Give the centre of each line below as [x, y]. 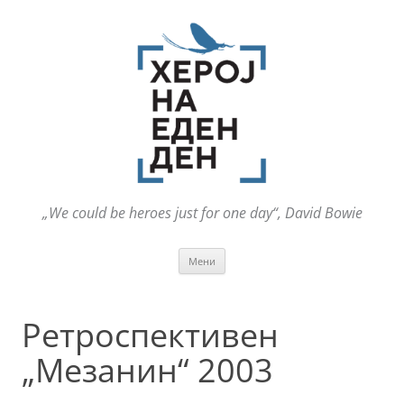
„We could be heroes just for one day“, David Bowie [202, 213]
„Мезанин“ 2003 [147, 371]
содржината [263, 280]
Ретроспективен [150, 335]
